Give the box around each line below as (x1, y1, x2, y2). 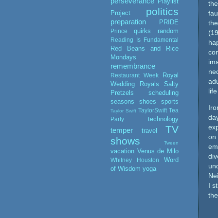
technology (148, 115, 179, 123)
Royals (140, 80, 159, 88)
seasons (110, 98, 134, 106)
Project (110, 9, 130, 17)
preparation (110, 18, 146, 26)
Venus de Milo (137, 147, 179, 155)
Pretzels (110, 89, 134, 97)
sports (161, 98, 179, 106)
